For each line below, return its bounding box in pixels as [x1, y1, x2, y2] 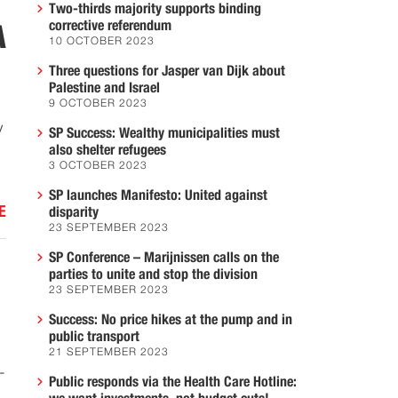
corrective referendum [49, 19, 171, 33]
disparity [49, 205, 99, 219]
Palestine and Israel [49, 81, 160, 95]
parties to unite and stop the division [49, 267, 258, 282]
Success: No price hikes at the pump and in [49, 313, 292, 327]
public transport [49, 330, 139, 344]
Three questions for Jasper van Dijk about [49, 64, 285, 78]
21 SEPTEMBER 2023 [49, 347, 169, 358]
